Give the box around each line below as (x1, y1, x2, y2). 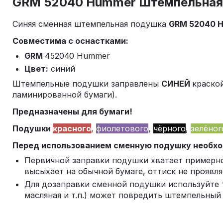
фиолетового (96, 123, 148, 133)
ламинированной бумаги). (12, 90, 117, 100)
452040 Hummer (45, 51, 110, 61)
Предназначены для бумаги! (12, 107, 132, 116)
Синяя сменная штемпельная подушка (12, 19, 169, 29)
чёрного (153, 123, 186, 133)
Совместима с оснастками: (12, 36, 128, 46)
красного (53, 123, 91, 133)
